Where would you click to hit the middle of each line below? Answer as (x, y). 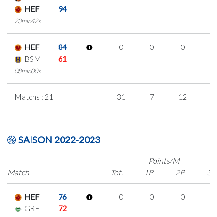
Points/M (164, 161)
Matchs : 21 (34, 97)
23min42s (28, 21)
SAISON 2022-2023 (58, 140)
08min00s (28, 71)
